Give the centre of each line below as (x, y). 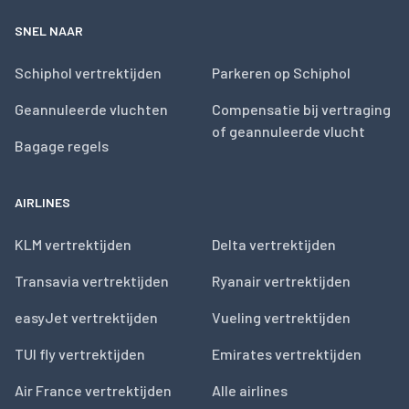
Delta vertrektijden (274, 244)
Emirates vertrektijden (287, 354)
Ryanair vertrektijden (281, 281)
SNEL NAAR (49, 31)
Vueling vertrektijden (281, 317)
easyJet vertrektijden (86, 317)
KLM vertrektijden (73, 244)
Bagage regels (62, 146)
